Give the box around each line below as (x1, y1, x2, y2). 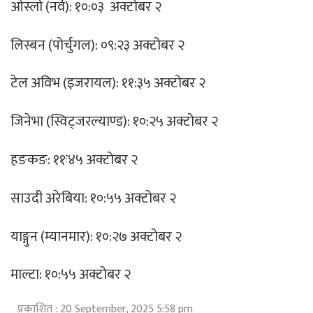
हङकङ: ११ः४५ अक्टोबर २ (10, 147, 138, 172)
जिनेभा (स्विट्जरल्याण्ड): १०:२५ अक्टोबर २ (10, 110, 218, 134)
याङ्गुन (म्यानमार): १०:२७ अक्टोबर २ (10, 224, 182, 249)
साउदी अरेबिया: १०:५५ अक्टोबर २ (10, 186, 176, 210)
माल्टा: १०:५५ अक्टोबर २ (10, 263, 131, 287)
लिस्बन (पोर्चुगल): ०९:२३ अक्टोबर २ (10, 33, 184, 57)
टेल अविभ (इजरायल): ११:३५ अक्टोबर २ (10, 71, 205, 96)
